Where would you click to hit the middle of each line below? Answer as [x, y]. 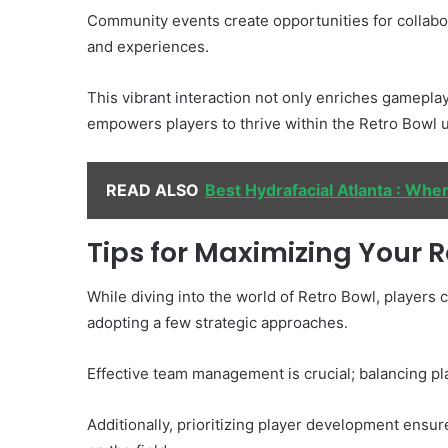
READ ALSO [152, 189]
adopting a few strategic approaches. [217, 323]
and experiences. [148, 46]
